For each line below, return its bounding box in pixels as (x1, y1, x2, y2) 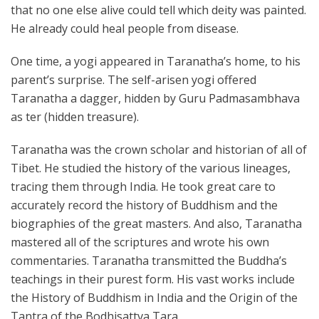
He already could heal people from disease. (11, 21, 239, 36)
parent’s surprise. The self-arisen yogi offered (11, 72, 256, 88)
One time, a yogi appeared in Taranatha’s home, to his (11, 53, 300, 69)
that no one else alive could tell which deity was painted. (11, 2, 306, 18)
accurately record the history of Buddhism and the (11, 197, 278, 213)
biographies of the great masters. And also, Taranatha (11, 216, 302, 231)
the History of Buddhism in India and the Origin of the (11, 290, 298, 305)
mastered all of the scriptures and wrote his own (11, 234, 269, 250)
